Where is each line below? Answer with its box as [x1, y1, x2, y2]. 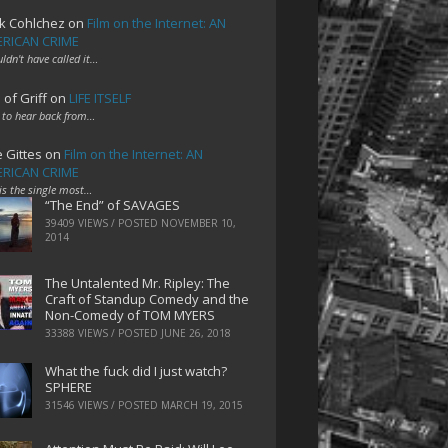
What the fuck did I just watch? [44, 361, 227, 380]
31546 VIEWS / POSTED [44, 397, 161, 412]
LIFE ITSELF [68, 88, 131, 107]
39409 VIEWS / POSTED [44, 216, 161, 231]
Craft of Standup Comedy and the [44, 290, 249, 309]
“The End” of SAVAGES [44, 196, 180, 215]
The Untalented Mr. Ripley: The [44, 274, 230, 293]
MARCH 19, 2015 [160, 397, 243, 412]
